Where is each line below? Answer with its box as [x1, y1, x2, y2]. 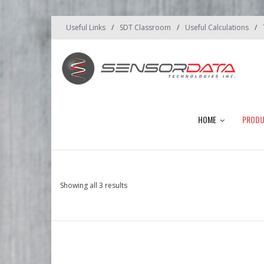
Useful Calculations [185, 22, 249, 32]
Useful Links [66, 22, 105, 32]
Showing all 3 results [60, 180, 127, 190]
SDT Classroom [120, 22, 171, 32]
